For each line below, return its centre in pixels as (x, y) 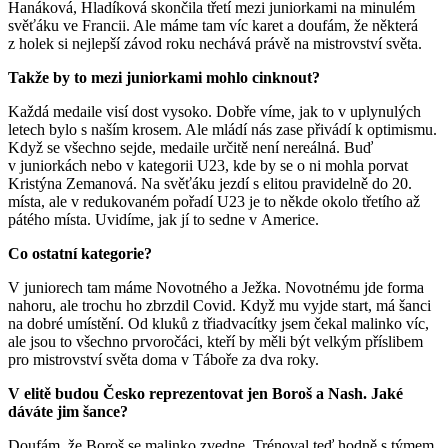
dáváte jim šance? (68, 412)
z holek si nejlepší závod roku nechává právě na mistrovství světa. (215, 44)
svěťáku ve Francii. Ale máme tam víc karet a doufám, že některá (213, 26)
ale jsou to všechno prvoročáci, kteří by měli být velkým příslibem (215, 342)
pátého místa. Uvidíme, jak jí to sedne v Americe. (163, 220)
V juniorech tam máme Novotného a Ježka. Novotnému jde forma (216, 288)
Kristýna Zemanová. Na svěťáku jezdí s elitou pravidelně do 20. (210, 184)
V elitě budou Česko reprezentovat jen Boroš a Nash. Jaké (205, 394)
